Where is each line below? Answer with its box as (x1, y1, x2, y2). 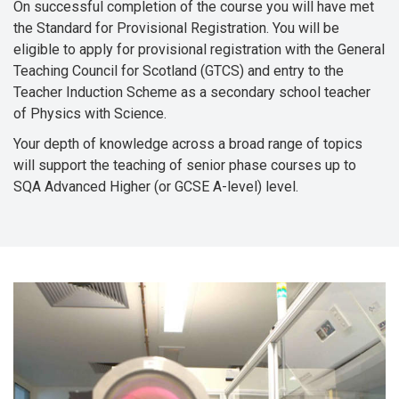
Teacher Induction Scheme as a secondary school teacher (13, 84, 370, 101)
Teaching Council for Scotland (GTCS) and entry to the (13, 62, 344, 79)
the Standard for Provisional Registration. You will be (13, 20, 339, 37)
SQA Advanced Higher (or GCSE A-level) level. (13, 178, 298, 195)
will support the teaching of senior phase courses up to (13, 157, 356, 174)
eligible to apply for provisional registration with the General (13, 41, 385, 58)
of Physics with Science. (13, 105, 167, 122)
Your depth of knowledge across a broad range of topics (13, 135, 362, 152)
